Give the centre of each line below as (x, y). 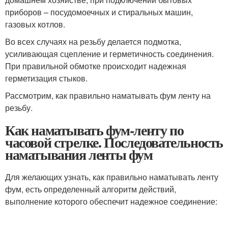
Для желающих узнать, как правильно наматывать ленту (112, 177)
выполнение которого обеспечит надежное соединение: (111, 201)
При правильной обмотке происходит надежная (96, 66)
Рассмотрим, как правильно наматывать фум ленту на (108, 95)
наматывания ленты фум (79, 154)
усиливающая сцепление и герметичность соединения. (109, 53)
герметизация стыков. (46, 78)
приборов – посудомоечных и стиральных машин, (99, 12)
